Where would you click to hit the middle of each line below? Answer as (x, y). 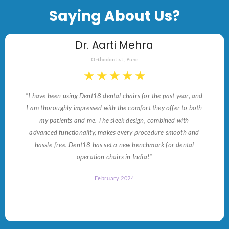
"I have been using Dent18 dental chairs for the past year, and (114, 96)
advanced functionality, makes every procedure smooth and (114, 133)
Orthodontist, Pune (114, 60)
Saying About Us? (114, 16)
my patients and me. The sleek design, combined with (114, 120)
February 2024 (114, 178)
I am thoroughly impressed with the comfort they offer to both (114, 108)
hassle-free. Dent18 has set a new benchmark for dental (114, 145)
